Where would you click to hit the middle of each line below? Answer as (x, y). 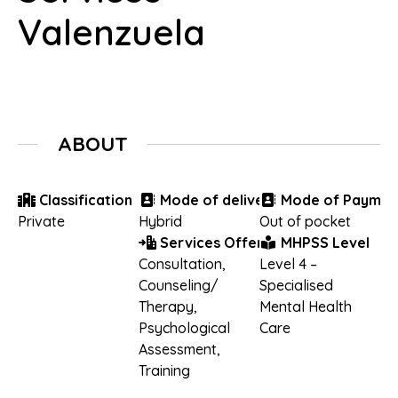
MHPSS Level (323, 242)
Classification (84, 199)
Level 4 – (288, 263)
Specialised (296, 285)
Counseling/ (178, 285)
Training (164, 370)
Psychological (184, 327)
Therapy (166, 306)
